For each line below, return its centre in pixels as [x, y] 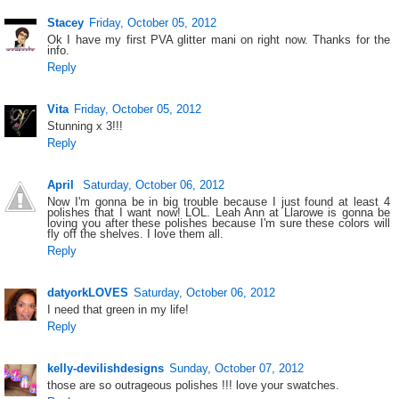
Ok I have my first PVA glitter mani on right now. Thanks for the [219, 40]
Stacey [66, 23]
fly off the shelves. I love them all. [136, 233]
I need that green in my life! [118, 309]
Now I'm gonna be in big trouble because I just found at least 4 [219, 201]
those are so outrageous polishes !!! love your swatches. [194, 385]
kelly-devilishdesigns [106, 368]
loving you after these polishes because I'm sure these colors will [219, 223]
